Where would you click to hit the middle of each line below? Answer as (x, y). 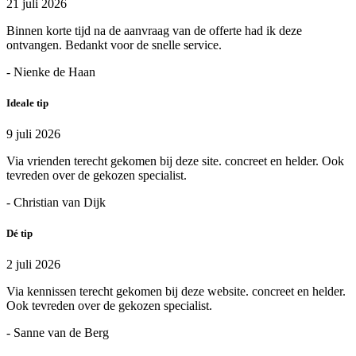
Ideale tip (27, 103)
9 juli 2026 (33, 134)
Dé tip (19, 234)
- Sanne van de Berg (58, 333)
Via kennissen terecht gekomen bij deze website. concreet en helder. (176, 292)
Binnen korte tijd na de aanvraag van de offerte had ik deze (154, 30)
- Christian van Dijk (56, 203)
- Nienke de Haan (51, 72)
